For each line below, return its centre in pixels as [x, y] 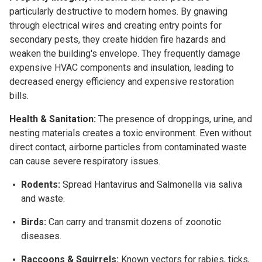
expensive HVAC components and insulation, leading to [122, 67]
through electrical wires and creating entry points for [116, 25]
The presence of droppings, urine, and [174, 119]
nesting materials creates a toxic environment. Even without [130, 133]
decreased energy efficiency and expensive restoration [122, 81]
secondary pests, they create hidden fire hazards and [118, 39]
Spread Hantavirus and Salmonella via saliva [151, 184]
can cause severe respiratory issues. [85, 161]
